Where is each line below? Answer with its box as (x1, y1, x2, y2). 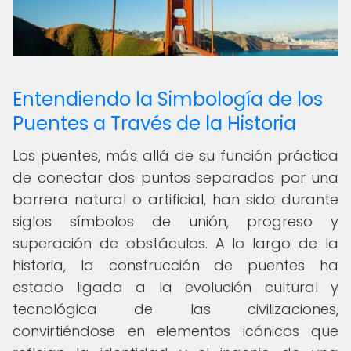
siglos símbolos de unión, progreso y (13, 212, 338, 231)
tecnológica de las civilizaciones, (13, 299, 338, 319)
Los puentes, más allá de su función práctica (13, 146, 338, 165)
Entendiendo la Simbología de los (13, 86, 323, 112)
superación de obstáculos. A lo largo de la (13, 233, 338, 253)
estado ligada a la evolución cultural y (13, 277, 338, 297)
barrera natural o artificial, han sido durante (13, 190, 338, 209)
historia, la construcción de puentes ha (13, 255, 338, 275)
